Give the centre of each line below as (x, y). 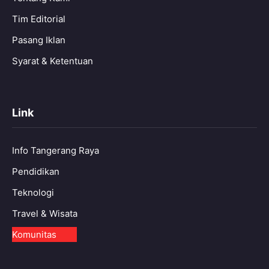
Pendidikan (36, 171)
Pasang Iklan (39, 40)
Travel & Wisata (45, 213)
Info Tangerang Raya (56, 150)
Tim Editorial (39, 19)
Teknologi (33, 192)
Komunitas (34, 234)
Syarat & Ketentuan (53, 61)
